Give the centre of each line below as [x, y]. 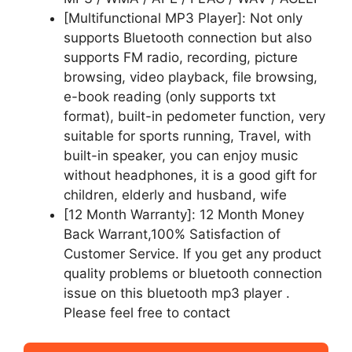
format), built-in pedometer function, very [194, 116]
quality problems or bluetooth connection [193, 273]
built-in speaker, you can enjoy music [181, 155]
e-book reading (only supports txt [170, 96]
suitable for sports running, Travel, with [187, 136]
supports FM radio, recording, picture [181, 57]
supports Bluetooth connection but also [188, 37]
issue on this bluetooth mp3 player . [177, 293]
